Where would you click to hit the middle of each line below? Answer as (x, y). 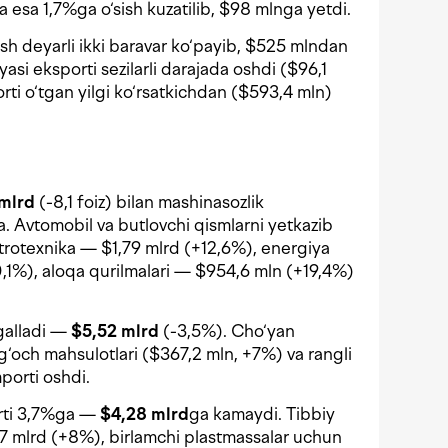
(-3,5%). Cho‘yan (227, 331)
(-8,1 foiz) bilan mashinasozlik (149, 202)
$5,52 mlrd (115, 331)
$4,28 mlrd (144, 414)
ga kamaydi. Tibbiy (262, 414)
